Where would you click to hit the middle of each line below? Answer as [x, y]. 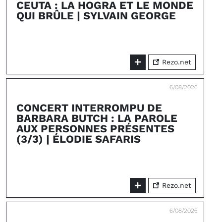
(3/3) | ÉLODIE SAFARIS [79, 139]
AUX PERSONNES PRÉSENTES [95, 129]
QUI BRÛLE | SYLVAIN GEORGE [96, 16]
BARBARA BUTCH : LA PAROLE [97, 118]
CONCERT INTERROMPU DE [89, 108]
